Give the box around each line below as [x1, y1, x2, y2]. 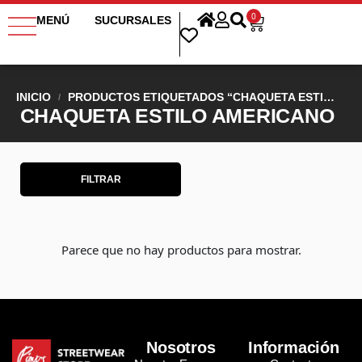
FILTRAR [80, 174, 121, 185]
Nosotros [146, 339, 216, 356]
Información [247, 339, 339, 356]
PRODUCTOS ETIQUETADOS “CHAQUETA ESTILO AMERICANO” [67, 90, 323, 103]
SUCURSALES [95, 14, 171, 27]
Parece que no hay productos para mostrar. [61, 242, 301, 258]
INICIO [16, 90, 51, 103]
